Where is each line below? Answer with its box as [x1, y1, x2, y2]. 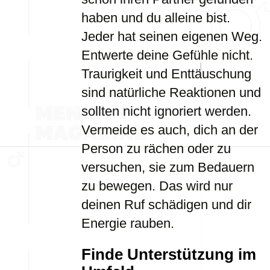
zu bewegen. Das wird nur [81, 178, 233, 193]
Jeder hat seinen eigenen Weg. [81, 29, 262, 44]
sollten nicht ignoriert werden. [81, 104, 251, 119]
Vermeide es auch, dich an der [81, 122, 258, 137]
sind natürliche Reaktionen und [81, 85, 261, 100]
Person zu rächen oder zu [81, 141, 231, 156]
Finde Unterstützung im [81, 246, 256, 263]
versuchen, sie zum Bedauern [81, 160, 254, 175]
